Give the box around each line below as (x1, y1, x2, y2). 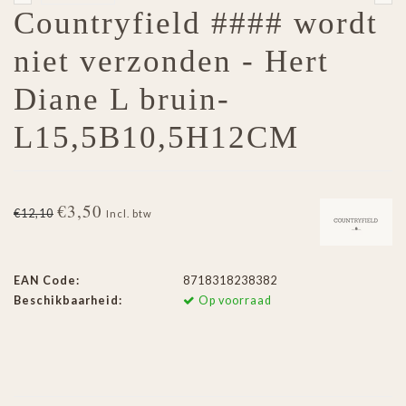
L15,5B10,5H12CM (14, 120, 299, 156)
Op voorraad (195, 294, 272, 308)
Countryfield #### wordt (14, 5, 378, 42)
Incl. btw (106, 208, 152, 220)
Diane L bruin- (14, 82, 230, 118)
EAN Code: (14, 274, 80, 288)
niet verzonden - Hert (14, 43, 329, 80)
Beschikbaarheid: (14, 294, 122, 308)
